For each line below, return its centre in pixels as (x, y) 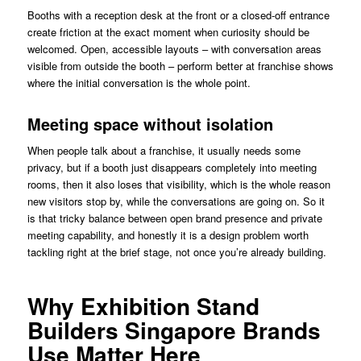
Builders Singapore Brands (174, 330)
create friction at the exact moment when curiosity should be (168, 31)
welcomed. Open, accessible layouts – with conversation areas (174, 48)
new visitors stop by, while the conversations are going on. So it (176, 201)
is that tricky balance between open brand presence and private (174, 218)
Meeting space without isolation (150, 123)
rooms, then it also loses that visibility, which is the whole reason (178, 184)
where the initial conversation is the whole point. (139, 82)
